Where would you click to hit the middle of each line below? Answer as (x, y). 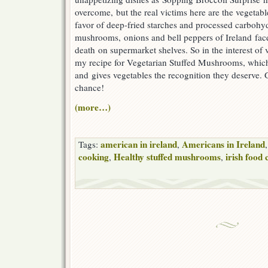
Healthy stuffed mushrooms (167, 157)
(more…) (93, 107)
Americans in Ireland (223, 144)
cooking (94, 157)
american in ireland (139, 144)
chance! (89, 88)
